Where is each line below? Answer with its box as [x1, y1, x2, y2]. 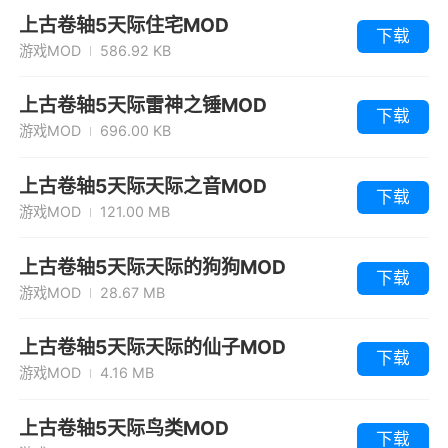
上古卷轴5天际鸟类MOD [19, 416, 230, 441]
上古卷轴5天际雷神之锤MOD [19, 93, 268, 118]
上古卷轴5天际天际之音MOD [19, 174, 268, 199]
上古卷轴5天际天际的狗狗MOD [19, 254, 287, 279]
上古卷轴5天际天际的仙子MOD [19, 335, 287, 360]
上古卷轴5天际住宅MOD [19, 12, 230, 37]
